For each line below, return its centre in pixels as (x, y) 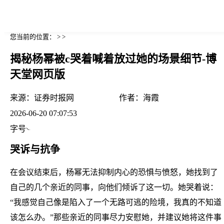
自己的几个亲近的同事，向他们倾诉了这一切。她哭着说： (114, 187)
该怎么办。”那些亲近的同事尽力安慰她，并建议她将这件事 (116, 217)
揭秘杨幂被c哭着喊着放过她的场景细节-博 (113, 59)
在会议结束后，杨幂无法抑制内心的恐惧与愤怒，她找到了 (114, 172)
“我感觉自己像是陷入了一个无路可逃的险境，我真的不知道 (116, 202)
